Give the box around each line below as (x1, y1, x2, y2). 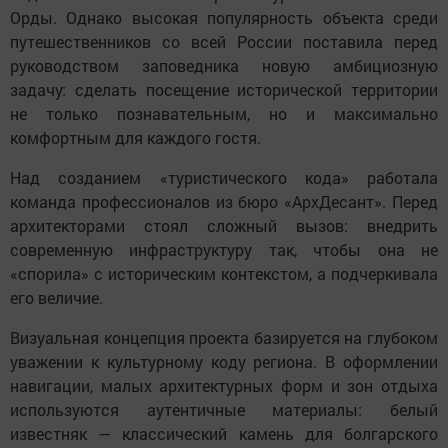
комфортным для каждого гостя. (10, 127, 261, 149)
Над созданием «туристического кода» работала (10, 167, 438, 189)
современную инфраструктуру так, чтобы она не (10, 239, 438, 261)
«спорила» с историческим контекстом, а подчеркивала (10, 263, 438, 285)
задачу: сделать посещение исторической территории (10, 79, 438, 101)
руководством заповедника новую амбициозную (10, 55, 438, 77)
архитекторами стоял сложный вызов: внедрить (10, 215, 438, 237)
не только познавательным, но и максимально (10, 103, 438, 125)
